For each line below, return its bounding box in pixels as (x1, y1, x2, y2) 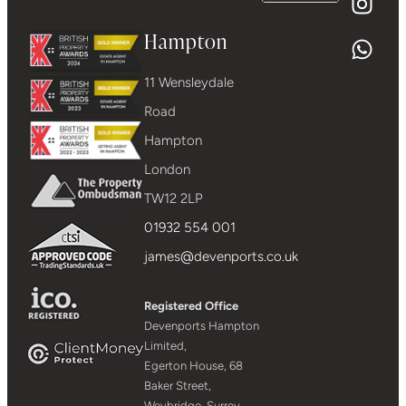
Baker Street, (144, 378, 212, 392)
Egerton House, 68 (144, 358, 244, 372)
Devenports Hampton (144, 318, 260, 333)
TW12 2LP (144, 189, 204, 207)
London (144, 160, 191, 178)
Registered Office (144, 298, 239, 313)
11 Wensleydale (144, 73, 235, 91)
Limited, (144, 338, 188, 353)
